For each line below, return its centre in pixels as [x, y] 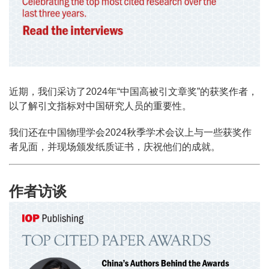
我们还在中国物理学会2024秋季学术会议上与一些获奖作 [130, 133]
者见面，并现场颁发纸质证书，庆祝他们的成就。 [115, 147]
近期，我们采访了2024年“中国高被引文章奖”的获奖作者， [133, 92]
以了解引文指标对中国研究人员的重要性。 [100, 106]
